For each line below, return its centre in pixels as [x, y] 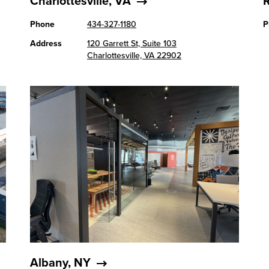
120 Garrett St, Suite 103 [132, 44]
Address [46, 44]
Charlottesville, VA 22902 [134, 56]
